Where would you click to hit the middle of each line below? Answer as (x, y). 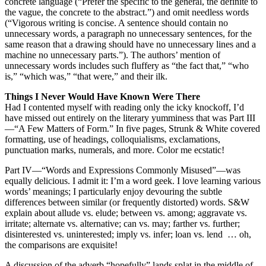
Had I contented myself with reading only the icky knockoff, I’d (124, 107)
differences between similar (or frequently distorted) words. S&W (127, 202)
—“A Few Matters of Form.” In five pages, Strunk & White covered (132, 128)
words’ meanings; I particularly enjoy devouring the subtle (113, 191)
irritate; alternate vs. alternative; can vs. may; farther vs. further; (122, 223)
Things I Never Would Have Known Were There (102, 96)
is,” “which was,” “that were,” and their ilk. (86, 76)
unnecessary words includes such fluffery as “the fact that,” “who (127, 65)
